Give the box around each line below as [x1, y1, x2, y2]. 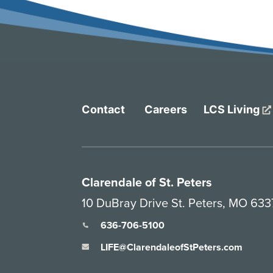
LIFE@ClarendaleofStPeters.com [101, 239, 243, 254]
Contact [82, 102, 126, 116]
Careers [144, 102, 188, 116]
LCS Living [204, 102, 263, 116]
